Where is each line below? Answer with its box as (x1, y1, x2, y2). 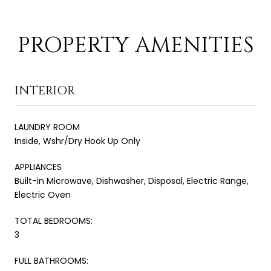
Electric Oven (15, 188, 71, 201)
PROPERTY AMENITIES (17, 30, 254, 60)
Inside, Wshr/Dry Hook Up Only (15, 134, 140, 147)
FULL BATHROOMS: (15, 254, 88, 267)
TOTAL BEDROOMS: (15, 214, 93, 227)
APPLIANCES (15, 160, 62, 173)
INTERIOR (15, 82, 75, 99)
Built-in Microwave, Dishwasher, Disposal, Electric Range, (15, 174, 249, 187)
